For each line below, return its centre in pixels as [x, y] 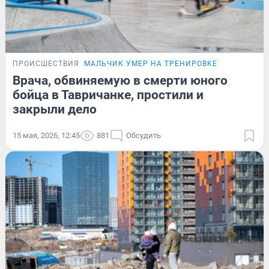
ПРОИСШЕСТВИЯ [46, 63]
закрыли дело [55, 109]
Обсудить [144, 135]
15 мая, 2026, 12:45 [46, 135]
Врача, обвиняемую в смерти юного [120, 80]
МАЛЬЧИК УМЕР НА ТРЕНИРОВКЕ [151, 63]
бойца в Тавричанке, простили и [108, 95]
